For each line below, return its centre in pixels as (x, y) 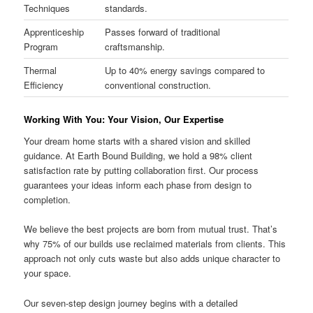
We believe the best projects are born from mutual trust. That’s (151, 229)
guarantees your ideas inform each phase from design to (138, 185)
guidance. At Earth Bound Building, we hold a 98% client (138, 156)
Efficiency (44, 85)
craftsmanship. (135, 46)
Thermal (41, 70)
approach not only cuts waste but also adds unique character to (152, 259)
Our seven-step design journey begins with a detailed (131, 303)
